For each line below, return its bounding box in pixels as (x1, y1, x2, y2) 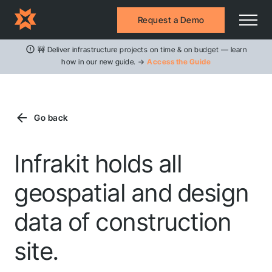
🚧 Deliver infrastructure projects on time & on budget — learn (37, 45, 247, 54)
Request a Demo (137, 15, 205, 25)
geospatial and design (15, 178, 250, 208)
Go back (34, 112, 68, 123)
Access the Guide (147, 57, 211, 66)
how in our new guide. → (61, 57, 147, 66)
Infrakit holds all (15, 149, 182, 178)
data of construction (15, 207, 231, 237)
